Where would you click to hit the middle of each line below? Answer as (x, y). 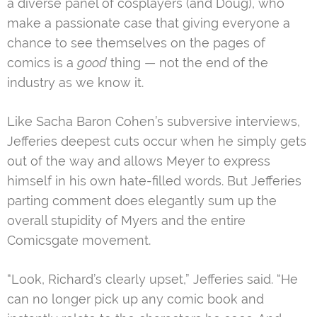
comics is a (42, 63)
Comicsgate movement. (79, 241)
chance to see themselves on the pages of (136, 43)
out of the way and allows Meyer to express (139, 161)
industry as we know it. (75, 83)
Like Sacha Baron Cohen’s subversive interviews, (154, 122)
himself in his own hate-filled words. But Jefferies (154, 181)
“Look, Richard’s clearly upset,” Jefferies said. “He (152, 279)
